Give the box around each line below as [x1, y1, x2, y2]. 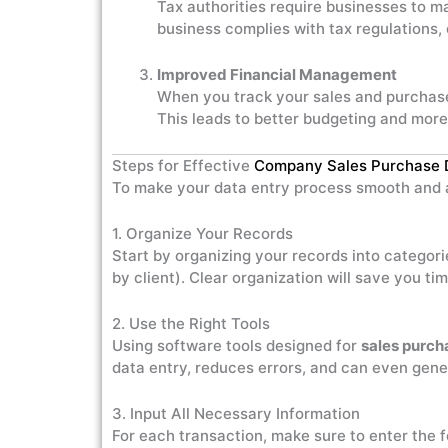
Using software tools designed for [112, 336, 361, 355]
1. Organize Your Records [112, 224, 293, 243]
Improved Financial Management [157, 65, 397, 84]
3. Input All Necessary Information [112, 404, 360, 423]
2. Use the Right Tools [112, 314, 270, 333]
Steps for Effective [112, 156, 254, 175]
